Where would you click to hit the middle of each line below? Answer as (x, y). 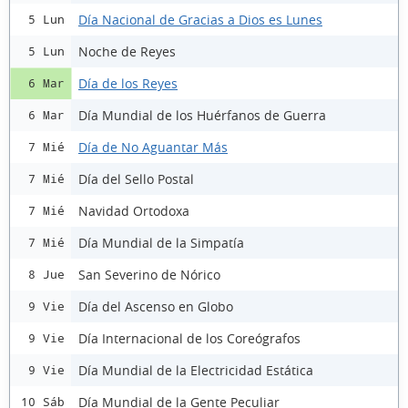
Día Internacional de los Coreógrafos (189, 338)
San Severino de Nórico (149, 274)
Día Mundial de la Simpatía (161, 242)
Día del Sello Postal (136, 178)
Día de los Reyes (128, 83)
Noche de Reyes (127, 51)
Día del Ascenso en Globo (156, 306)
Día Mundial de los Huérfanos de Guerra (202, 115)
